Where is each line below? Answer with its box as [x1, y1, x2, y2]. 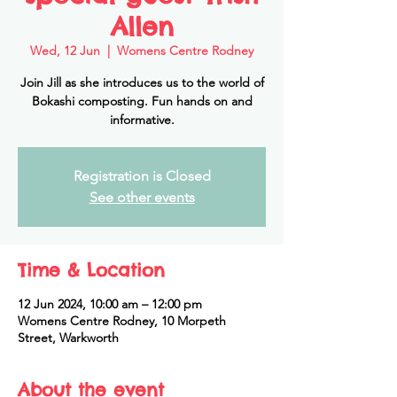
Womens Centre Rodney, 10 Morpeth [18, 313, 226, 329]
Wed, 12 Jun [30, 43, 100, 58]
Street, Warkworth [18, 330, 119, 346]
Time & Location [18, 259, 165, 281]
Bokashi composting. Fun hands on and [31, 93, 253, 109]
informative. [109, 112, 175, 128]
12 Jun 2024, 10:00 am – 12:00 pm [18, 296, 202, 312]
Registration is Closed [73, 167, 211, 184]
